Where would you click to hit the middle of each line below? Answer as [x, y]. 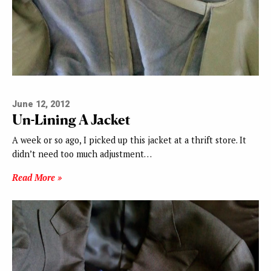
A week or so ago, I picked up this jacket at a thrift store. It [129, 140]
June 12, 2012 [41, 105]
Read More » [37, 178]
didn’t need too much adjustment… [82, 154]
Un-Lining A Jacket [71, 120]
